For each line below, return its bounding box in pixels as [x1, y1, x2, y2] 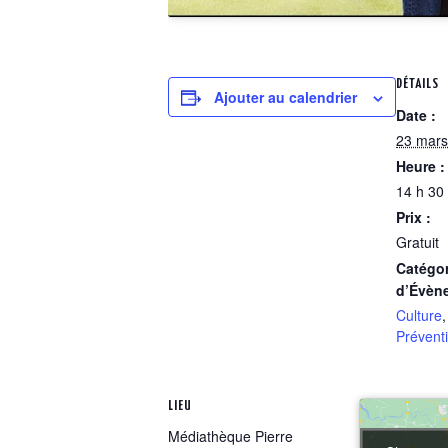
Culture [396, 305, 442, 326]
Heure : [396, 156, 445, 177]
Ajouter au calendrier [214, 86, 357, 107]
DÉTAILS [396, 77, 439, 91]
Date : [396, 105, 436, 126]
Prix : [396, 207, 431, 228]
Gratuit [396, 232, 439, 253]
